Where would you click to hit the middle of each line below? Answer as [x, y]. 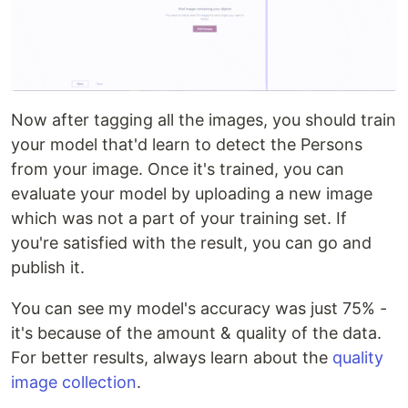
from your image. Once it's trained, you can [178, 168]
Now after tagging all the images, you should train [204, 119]
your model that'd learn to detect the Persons [187, 144]
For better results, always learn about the [172, 357]
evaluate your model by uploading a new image [192, 193]
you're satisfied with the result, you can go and [191, 242]
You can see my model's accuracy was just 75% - [199, 308]
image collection [74, 382]
